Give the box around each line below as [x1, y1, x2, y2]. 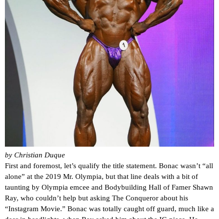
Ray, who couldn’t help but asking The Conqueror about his [5, 194, 188, 202]
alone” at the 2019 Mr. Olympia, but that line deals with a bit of [5, 173, 198, 181]
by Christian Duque [5, 151, 65, 159]
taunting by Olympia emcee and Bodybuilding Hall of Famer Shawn [5, 183, 213, 192]
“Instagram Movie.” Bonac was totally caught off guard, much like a [5, 205, 214, 213]
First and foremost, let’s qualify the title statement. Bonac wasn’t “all [5, 162, 213, 170]
